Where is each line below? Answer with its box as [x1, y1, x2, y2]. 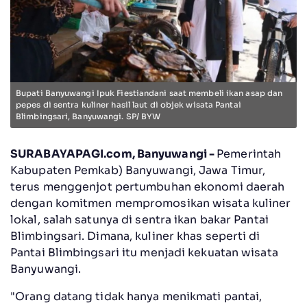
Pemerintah [217, 146, 282, 161]
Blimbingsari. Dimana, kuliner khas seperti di [10, 228, 260, 243]
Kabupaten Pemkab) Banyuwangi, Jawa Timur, [10, 162, 266, 177]
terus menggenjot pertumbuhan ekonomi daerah [10, 179, 285, 194]
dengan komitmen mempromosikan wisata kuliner [10, 195, 291, 210]
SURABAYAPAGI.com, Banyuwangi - [10, 146, 217, 161]
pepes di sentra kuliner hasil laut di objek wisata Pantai [16, 99, 241, 110]
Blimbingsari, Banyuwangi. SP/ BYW [16, 111, 161, 121]
